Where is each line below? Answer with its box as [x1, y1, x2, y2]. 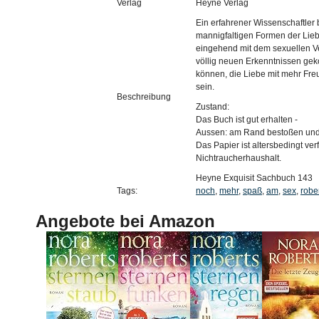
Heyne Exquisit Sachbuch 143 [196, 173, 313, 183]
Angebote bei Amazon [36, 211, 215, 231]
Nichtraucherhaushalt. [196, 153, 281, 163]
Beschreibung [117, 92, 171, 102]
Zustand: [196, 102, 229, 112]
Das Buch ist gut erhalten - [196, 115, 298, 125]
